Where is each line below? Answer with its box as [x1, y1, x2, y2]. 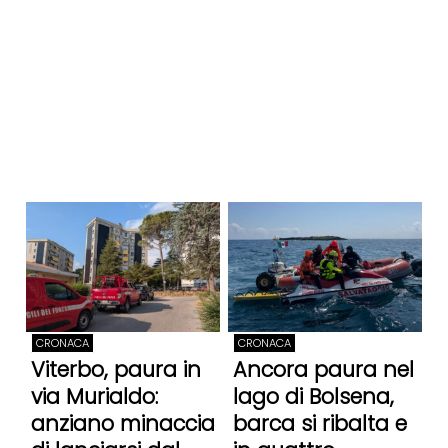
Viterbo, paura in [30, 355, 201, 385]
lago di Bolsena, [232, 382, 394, 412]
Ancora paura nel [232, 355, 414, 385]
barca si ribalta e [232, 409, 407, 439]
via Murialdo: [30, 382, 158, 412]
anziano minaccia [30, 409, 215, 439]
